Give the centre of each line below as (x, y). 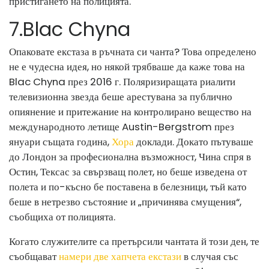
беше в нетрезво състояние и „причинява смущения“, (125, 201)
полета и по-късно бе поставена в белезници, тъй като (128, 186)
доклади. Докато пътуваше (194, 141)
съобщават (34, 256)
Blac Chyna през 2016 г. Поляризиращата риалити (122, 81)
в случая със (210, 256)
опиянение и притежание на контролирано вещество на (130, 111)
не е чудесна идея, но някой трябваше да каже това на (127, 66)
